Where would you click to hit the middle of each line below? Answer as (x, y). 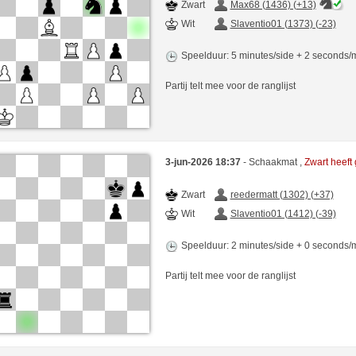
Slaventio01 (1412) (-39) (283, 214)
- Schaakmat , (273, 163)
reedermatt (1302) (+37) (282, 195)
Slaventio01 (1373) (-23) (283, 23)
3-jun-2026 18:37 (204, 163)
